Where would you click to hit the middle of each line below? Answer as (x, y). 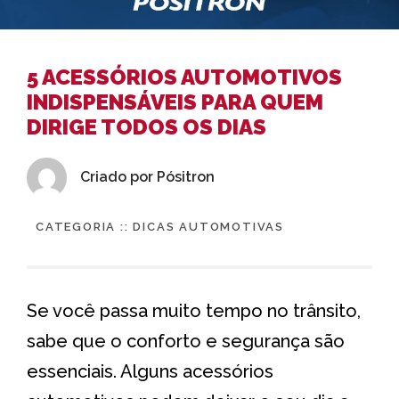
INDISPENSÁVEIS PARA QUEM (175, 102)
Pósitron (186, 177)
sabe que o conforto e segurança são (186, 341)
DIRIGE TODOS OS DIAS (147, 126)
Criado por (118, 177)
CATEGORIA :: (85, 226)
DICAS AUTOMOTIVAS (209, 226)
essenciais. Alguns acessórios (150, 371)
